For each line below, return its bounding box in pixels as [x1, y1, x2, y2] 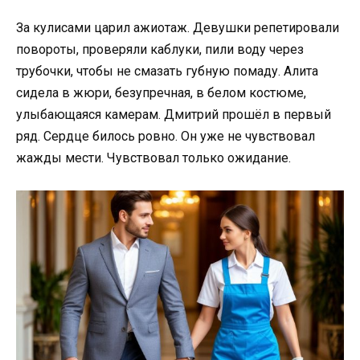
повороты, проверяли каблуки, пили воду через [16, 41, 304, 57]
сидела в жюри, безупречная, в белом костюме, [16, 84, 306, 100]
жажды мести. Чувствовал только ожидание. [16, 149, 291, 166]
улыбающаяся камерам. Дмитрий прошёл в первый [16, 106, 331, 122]
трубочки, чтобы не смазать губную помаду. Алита [16, 63, 318, 79]
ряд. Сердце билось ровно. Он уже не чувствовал [16, 128, 315, 144]
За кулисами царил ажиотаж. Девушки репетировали [16, 19, 339, 35]
